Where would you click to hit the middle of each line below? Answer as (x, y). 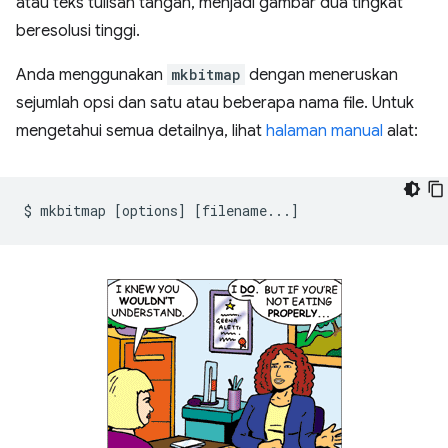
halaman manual (324, 131)
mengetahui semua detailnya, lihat (141, 131)
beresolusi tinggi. (78, 31)
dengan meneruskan (321, 75)
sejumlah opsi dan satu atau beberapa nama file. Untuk (215, 103)
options (150, 210)
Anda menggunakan (91, 75)
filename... (246, 210)
